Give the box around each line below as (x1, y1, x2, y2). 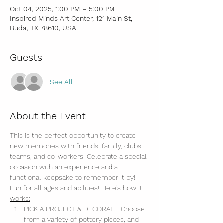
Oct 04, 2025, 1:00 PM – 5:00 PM (10, 5, 115, 13)
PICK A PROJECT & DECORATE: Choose (24, 205, 147, 213)
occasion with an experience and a (10, 163, 120, 171)
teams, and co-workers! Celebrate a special (10, 152, 149, 160)
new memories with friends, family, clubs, (10, 142, 145, 150)
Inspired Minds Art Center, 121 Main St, (10, 14, 132, 22)
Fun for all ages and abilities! (10, 184, 101, 192)
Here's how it (101, 184, 144, 192)
